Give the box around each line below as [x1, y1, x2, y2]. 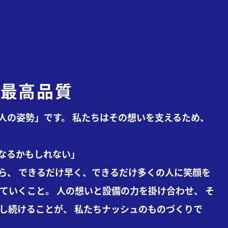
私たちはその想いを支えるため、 [70, 110, 210, 124]
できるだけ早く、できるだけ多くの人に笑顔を [16, 165, 211, 179]
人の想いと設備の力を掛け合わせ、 [54, 183, 204, 197]
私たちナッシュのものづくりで [72, 202, 203, 215]
